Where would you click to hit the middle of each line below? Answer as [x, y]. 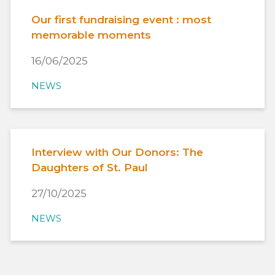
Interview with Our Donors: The [117, 152]
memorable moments [91, 35]
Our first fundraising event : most [121, 19]
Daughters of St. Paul [90, 167]
